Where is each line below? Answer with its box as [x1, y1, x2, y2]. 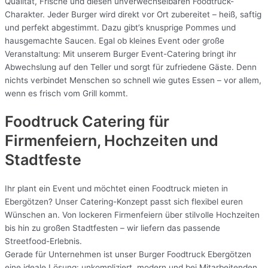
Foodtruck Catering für [5, 112, 169, 131]
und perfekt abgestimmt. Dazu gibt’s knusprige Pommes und [5, 22, 236, 32]
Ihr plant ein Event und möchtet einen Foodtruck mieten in [5, 184, 228, 194]
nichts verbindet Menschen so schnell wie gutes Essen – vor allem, [5, 75, 261, 85]
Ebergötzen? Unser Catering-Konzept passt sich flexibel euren [5, 197, 243, 207]
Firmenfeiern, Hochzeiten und [5, 132, 218, 150]
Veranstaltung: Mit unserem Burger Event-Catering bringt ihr [5, 48, 236, 59]
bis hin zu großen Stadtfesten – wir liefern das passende [5, 223, 220, 233]
